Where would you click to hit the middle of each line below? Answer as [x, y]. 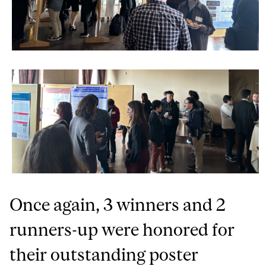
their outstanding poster [104, 255]
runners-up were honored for [122, 230]
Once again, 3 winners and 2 [118, 205]
